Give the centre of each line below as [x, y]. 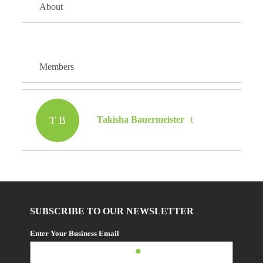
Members [57, 67]
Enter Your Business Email [75, 233]
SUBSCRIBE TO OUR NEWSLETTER [112, 211]
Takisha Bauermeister [141, 119]
